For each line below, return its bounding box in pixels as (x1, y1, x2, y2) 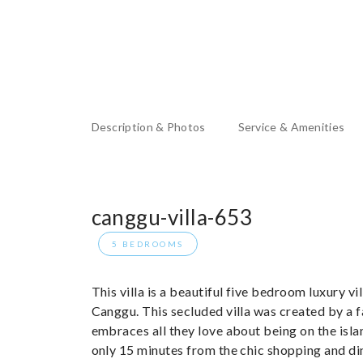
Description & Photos (91, 120, 206, 134)
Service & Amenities (237, 120, 345, 134)
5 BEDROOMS (111, 239, 184, 249)
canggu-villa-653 (91, 204, 253, 230)
